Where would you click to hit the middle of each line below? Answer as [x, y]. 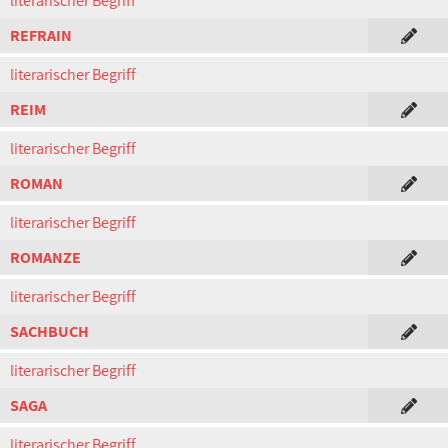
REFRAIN [41, 35]
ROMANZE [45, 257]
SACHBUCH [49, 331]
